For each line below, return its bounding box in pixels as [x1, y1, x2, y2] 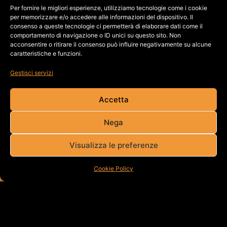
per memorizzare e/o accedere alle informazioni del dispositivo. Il [10, 13, 193, 21]
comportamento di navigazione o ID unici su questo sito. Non [10, 31, 181, 39]
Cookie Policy [94, 165, 133, 172]
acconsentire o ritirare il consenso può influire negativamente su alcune [10, 41, 211, 48]
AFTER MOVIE [87, 12, 128, 27]
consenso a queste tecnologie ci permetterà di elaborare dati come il [10, 22, 203, 30]
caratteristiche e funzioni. [10, 50, 82, 57]
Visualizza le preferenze [69, 140, 158, 150]
